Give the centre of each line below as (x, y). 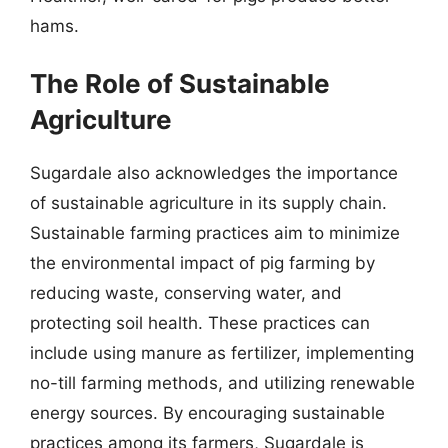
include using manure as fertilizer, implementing (222, 353)
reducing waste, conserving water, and (186, 293)
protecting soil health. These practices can (200, 323)
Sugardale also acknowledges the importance (214, 173)
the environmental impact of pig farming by (202, 263)
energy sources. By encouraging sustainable (207, 413)
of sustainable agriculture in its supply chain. (208, 203)
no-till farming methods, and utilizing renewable (222, 383)
